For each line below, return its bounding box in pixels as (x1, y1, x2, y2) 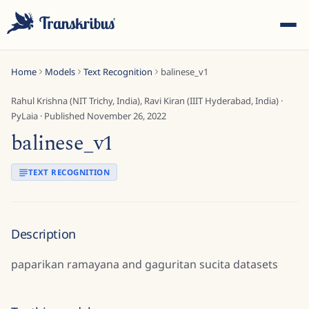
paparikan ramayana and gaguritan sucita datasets (11, 257, 278, 272)
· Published (38, 110, 87, 122)
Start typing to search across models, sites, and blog (33, 203, 276, 216)
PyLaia (11, 110, 38, 122)
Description (11, 226, 77, 242)
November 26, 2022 (87, 110, 166, 122)
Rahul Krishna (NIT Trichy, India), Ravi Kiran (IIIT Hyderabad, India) (11, 94, 279, 107)
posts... (138, 218, 171, 231)
